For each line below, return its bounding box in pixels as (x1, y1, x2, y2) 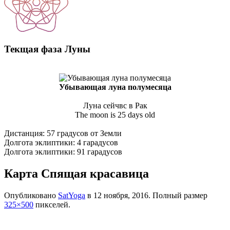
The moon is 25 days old (75, 110, 155, 120)
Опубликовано (4, 191, 58, 200)
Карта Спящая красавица (4, 167, 149, 181)
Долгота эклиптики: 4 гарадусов (4, 138, 118, 147)
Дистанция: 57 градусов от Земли (4, 129, 122, 138)
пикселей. (33, 200, 70, 209)
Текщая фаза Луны (4, 43, 90, 54)
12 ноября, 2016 (93, 191, 148, 200)
